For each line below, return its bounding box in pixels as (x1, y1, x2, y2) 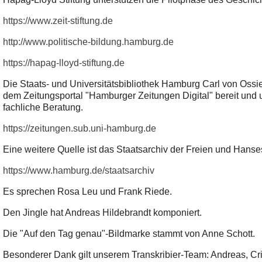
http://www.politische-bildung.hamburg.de (2, 36, 174, 47)
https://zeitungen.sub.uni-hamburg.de (2, 123, 156, 133)
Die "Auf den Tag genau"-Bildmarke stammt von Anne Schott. (2, 228, 255, 239)
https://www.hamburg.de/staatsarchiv (2, 165, 154, 175)
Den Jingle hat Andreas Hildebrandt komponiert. (2, 207, 202, 218)
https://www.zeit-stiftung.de (2, 15, 113, 26)
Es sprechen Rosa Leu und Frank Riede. (2, 186, 172, 196)
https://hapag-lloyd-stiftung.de (2, 57, 125, 68)
